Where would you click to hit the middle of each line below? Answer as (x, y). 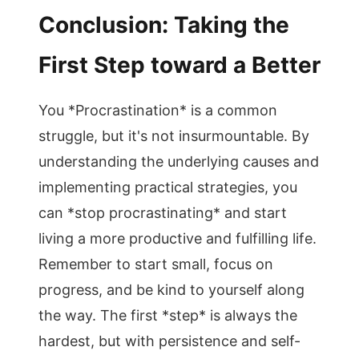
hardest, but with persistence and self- (169, 341)
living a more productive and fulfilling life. (177, 238)
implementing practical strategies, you (168, 187)
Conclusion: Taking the (164, 25)
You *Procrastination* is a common (158, 110)
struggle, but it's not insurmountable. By (174, 136)
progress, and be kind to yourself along (171, 290)
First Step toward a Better (179, 65)
